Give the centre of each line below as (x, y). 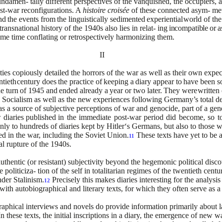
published (41, 117)
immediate (95, 117)
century (28, 82)
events (29, 19)
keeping (116, 82)
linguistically (88, 19)
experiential (165, 19)
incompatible (189, 28)
